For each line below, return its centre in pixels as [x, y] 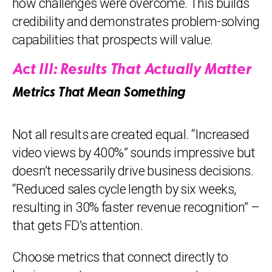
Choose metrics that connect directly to [120, 257]
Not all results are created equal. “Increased [131, 134]
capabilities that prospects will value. [113, 40]
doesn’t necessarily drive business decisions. [133, 171]
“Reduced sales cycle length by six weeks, [124, 189]
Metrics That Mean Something [99, 93]
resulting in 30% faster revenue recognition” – [136, 207]
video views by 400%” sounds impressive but [134, 153]
